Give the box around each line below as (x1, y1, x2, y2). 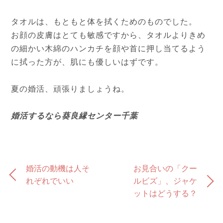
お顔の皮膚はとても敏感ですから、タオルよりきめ (11, 31, 206, 40)
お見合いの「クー (133, 164, 197, 173)
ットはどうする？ (133, 189, 197, 198)
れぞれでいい (26, 177, 74, 186)
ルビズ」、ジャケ (133, 177, 197, 186)
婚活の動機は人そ (26, 164, 90, 173)
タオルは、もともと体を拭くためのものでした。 (11, 17, 197, 26)
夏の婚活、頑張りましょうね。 (11, 85, 129, 94)
